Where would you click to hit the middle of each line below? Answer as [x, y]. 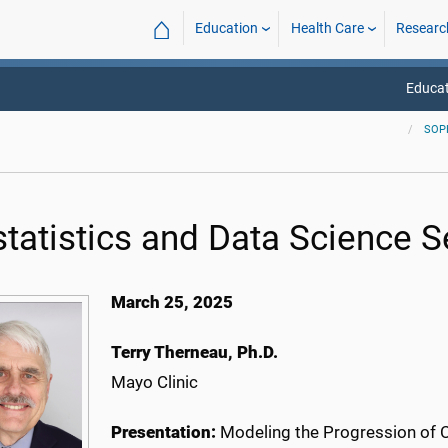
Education [227, 28]
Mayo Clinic [154, 382]
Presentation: [165, 432]
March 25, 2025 [172, 302]
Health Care [327, 28]
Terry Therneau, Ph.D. [194, 352]
